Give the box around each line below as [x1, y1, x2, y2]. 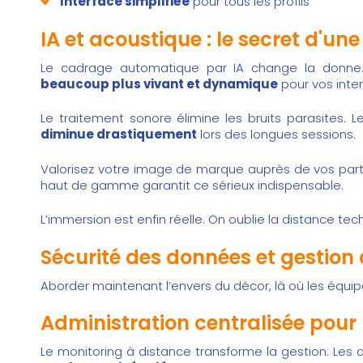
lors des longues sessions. [197, 126, 356, 143]
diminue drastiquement [41, 126, 197, 143]
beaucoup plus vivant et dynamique [41, 75, 278, 92]
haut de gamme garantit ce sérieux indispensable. [41, 176, 344, 194]
